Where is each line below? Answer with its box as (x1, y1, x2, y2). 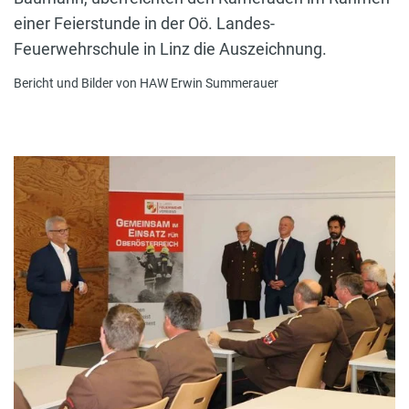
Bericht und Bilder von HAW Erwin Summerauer (14, 76, 278, 91)
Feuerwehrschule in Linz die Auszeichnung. (14, 38, 327, 58)
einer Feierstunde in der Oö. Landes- (14, 13, 275, 33)
